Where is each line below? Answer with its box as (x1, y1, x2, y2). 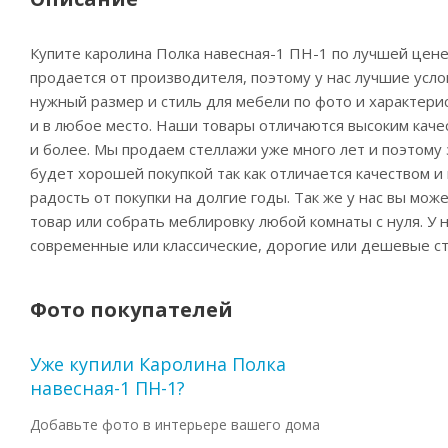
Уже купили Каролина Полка (30, 352, 286, 377)
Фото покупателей (30, 296, 233, 324)
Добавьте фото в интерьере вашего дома (30, 415, 320, 435)
